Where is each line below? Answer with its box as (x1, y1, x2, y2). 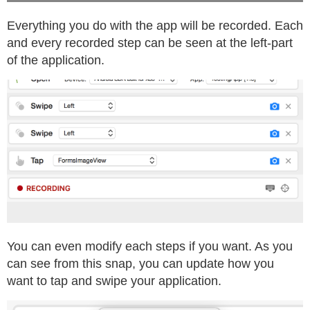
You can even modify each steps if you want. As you (7, 239, 293, 254)
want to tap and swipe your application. (7, 274, 221, 289)
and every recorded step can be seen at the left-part (7, 36, 293, 51)
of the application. (7, 53, 104, 68)
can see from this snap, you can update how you (7, 257, 274, 271)
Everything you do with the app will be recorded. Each (7, 19, 303, 33)
